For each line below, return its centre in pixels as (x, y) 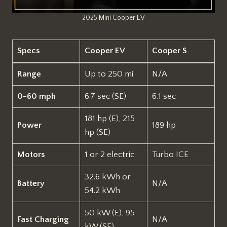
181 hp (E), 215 (109, 118)
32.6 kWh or (107, 177)
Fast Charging (43, 219)
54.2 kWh (102, 190)
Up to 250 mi (109, 74)
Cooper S (169, 50)
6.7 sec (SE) (105, 96)
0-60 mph (36, 96)
